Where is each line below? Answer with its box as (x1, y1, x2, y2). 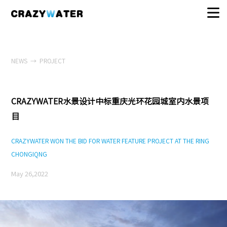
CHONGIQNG (11, 151, 48, 157)
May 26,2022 (11, 171, 49, 177)
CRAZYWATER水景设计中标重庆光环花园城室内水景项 (11, 97, 209, 105)
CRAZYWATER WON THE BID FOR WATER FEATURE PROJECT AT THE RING (11, 138, 210, 144)
